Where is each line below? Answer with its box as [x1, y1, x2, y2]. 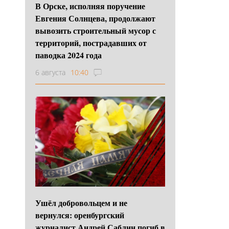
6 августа [35, 67, 65, 77]
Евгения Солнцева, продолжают [35, 12, 155, 24]
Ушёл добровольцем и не [35, 196, 127, 209]
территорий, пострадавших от [35, 36, 147, 49]
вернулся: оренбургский [35, 209, 124, 221]
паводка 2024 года [35, 49, 102, 61]
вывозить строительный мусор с [35, 24, 156, 36]
